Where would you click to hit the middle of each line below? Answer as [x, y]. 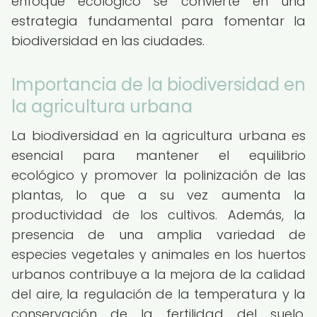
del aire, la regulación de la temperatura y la [158, 294]
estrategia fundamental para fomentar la [158, 21]
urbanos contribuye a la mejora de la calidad [158, 274]
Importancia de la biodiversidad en [158, 85]
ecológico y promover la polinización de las [158, 175]
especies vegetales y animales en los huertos [158, 254]
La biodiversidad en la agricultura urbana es [158, 136]
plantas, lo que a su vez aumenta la [158, 195]
